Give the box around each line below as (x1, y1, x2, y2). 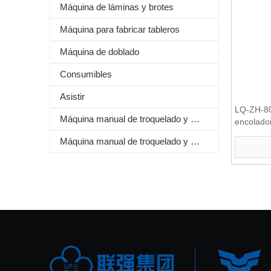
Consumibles (60, 68, 112, 79)
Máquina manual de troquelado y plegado (191, 135, 200, 146)
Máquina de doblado (60, 46, 139, 57)
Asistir (60, 91, 85, 102)
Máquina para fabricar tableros (60, 24, 180, 34)
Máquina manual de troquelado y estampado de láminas (191, 113, 200, 124)
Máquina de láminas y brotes (60, 1, 174, 12)
